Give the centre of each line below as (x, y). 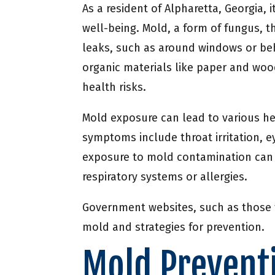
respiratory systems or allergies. (165, 177)
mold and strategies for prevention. (174, 227)
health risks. (114, 87)
